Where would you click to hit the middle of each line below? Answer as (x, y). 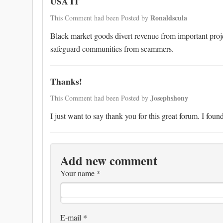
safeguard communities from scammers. (112, 49)
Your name (78, 173)
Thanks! (66, 81)
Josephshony (169, 98)
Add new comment (109, 161)
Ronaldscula (169, 18)
